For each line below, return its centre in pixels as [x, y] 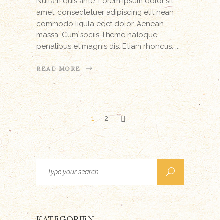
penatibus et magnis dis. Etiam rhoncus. [106, 46]
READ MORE [59, 68]
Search [48, 164]
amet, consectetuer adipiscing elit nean [105, 13]
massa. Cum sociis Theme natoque [97, 35]
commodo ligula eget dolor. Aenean [100, 24]
